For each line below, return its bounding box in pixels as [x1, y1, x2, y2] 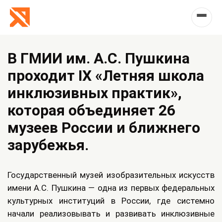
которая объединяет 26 [7, 102, 175, 119]
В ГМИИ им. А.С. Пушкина [7, 50, 190, 67]
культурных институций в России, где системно [7, 196, 215, 206]
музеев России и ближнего [7, 119, 200, 136]
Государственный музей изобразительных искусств [7, 170, 215, 180]
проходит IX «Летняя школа [7, 67, 204, 84]
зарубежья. [7, 136, 89, 154]
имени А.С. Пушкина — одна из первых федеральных [7, 183, 215, 193]
